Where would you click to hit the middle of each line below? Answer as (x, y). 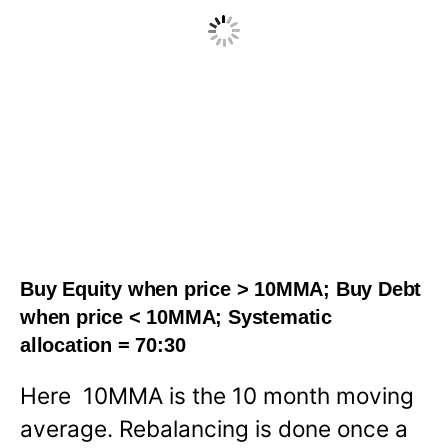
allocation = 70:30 (103, 344)
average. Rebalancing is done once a (214, 429)
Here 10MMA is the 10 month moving (217, 396)
